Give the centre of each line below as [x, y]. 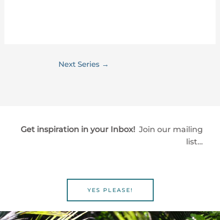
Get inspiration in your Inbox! [79, 130]
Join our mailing [170, 130]
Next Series [80, 65]
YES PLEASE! [110, 190]
